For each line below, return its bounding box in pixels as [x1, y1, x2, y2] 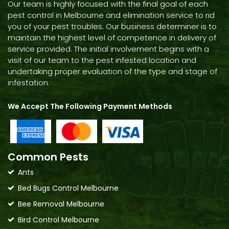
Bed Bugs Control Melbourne [18, 182, 119, 193]
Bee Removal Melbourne [18, 198, 104, 209]
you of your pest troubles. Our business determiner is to [8, 20, 217, 32]
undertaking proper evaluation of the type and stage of [8, 65, 217, 77]
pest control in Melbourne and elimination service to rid [8, 9, 215, 20]
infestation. [8, 77, 50, 88]
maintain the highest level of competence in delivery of [8, 32, 216, 43]
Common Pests [8, 149, 88, 164]
